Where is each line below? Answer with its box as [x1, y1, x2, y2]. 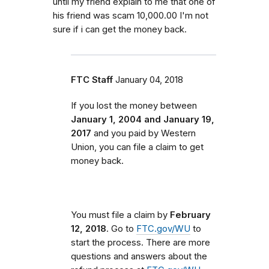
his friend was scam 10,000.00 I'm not [53, 10, 208, 21]
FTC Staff [71, 74, 113, 85]
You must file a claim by [71, 209, 170, 220]
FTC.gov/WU [136, 223, 190, 234]
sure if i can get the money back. [53, 23, 187, 35]
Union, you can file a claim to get [71, 141, 204, 153]
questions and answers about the [71, 250, 207, 262]
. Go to [106, 223, 136, 234]
